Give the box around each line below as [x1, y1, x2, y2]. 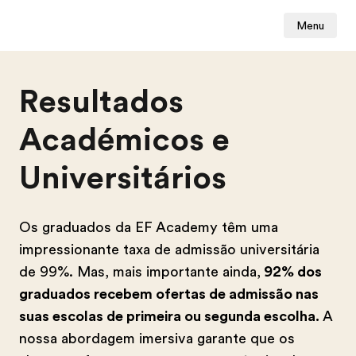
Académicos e [19, 122, 230, 158]
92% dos [261, 264, 322, 280]
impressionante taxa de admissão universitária [19, 242, 319, 257]
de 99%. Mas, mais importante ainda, [19, 264, 261, 280]
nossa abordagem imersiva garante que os [19, 331, 295, 346]
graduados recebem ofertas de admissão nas [19, 286, 319, 302]
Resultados [19, 83, 184, 120]
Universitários [19, 160, 226, 196]
